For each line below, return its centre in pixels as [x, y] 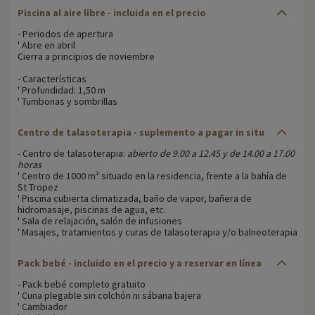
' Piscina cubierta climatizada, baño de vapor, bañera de [135, 198]
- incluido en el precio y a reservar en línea [165, 263]
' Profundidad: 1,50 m [62, 90]
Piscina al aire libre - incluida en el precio [112, 12]
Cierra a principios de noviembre [86, 56]
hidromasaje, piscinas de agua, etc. [92, 209]
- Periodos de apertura [65, 33]
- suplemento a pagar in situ [199, 132]
